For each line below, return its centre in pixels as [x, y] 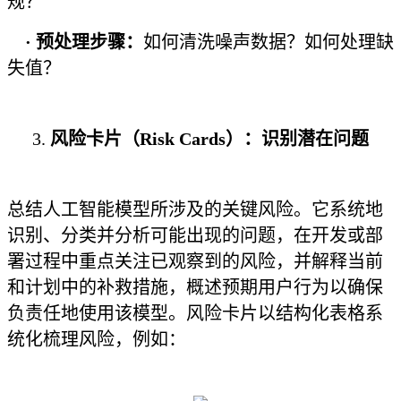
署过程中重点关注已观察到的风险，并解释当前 [195, 261]
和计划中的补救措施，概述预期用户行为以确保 [195, 287]
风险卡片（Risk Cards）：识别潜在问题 [209, 139]
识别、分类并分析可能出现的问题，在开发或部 [195, 235]
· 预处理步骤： [75, 42]
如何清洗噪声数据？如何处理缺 [269, 42]
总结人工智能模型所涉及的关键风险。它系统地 [195, 209]
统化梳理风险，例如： [97, 339]
